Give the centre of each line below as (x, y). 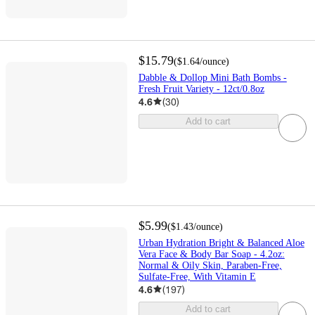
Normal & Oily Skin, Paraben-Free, (210, 265)
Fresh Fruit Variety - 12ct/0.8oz (201, 89)
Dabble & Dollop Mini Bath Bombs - (212, 77)
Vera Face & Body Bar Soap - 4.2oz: (211, 254)
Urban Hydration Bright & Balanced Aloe (221, 243)
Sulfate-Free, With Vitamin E (197, 276)
